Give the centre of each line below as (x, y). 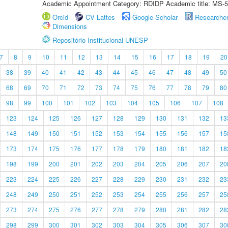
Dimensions (70, 26)
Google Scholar (155, 17)
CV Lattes (100, 17)
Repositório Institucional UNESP (100, 40)
